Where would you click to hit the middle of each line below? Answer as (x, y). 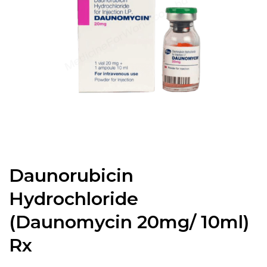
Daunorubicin (71, 176)
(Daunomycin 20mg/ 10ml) (129, 222)
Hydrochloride (74, 199)
